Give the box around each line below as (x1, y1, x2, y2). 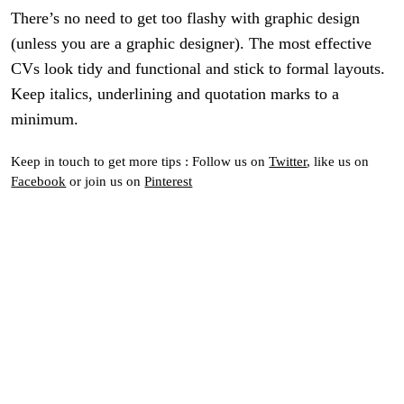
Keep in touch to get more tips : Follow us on (11, 152, 270, 169)
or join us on (66, 172, 145, 188)
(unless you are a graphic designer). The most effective (11, 34, 372, 53)
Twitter (269, 152, 308, 169)
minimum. (11, 110, 79, 129)
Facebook (11, 172, 67, 188)
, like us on (307, 152, 370, 169)
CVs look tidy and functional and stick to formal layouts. (11, 60, 386, 78)
